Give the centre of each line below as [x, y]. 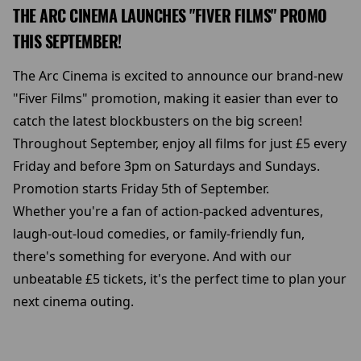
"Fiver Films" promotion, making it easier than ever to [176, 99]
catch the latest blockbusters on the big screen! [158, 121]
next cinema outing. [73, 302]
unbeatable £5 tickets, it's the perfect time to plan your [180, 279]
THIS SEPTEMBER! [67, 42]
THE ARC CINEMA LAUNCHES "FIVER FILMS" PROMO [170, 16]
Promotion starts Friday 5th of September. [143, 189]
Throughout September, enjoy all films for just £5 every [180, 144]
